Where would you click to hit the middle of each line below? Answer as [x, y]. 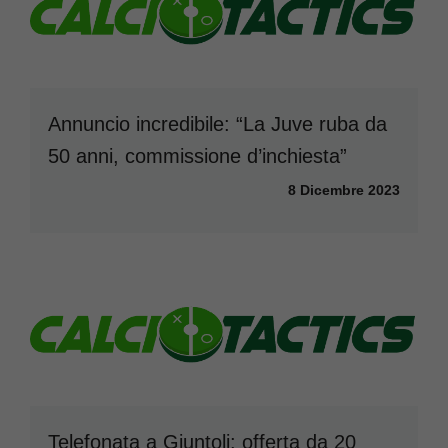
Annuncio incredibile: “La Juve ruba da [217, 123]
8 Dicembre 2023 [344, 189]
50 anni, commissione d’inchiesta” [197, 155]
